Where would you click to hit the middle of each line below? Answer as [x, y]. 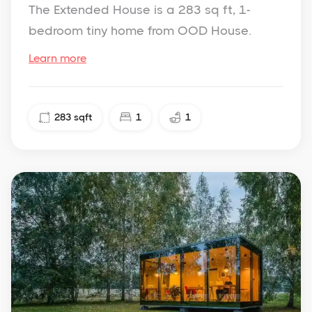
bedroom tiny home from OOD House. [140, 30]
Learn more [57, 58]
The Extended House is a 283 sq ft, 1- [139, 9]
